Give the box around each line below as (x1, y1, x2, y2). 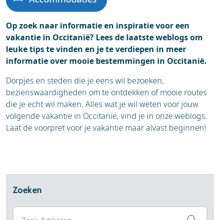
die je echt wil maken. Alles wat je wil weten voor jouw (6, 99, 198, 110)
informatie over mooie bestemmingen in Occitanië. (6, 55, 207, 66)
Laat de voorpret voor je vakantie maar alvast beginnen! (6, 122, 206, 133)
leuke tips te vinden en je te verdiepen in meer (6, 44, 186, 55)
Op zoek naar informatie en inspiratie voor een (6, 20, 190, 31)
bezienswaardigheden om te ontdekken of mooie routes (6, 87, 207, 98)
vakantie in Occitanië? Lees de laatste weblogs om (6, 32, 203, 43)
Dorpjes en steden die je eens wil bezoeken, (6, 75, 164, 86)
